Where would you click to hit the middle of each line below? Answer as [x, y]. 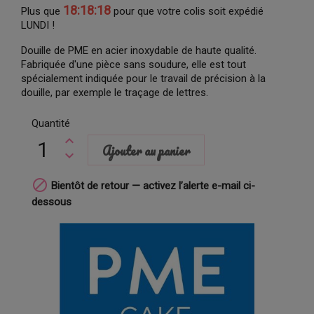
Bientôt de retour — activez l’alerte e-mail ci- [152, 185]
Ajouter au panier [146, 150]
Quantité [51, 123]
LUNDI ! [38, 25]
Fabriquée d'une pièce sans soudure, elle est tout [134, 64]
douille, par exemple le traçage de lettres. [115, 92]
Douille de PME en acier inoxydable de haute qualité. [139, 50]
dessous [52, 202]
